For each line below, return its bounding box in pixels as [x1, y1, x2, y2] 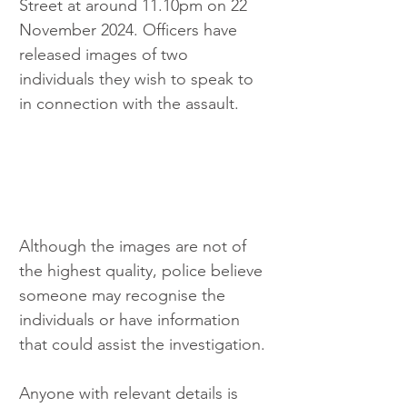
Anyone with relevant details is [19, 383, 243, 404]
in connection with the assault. [19, 93, 239, 114]
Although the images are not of [19, 236, 251, 257]
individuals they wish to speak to [19, 68, 258, 89]
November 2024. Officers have [19, 19, 242, 40]
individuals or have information [19, 310, 244, 331]
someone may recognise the [19, 285, 230, 306]
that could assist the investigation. [19, 334, 265, 355]
